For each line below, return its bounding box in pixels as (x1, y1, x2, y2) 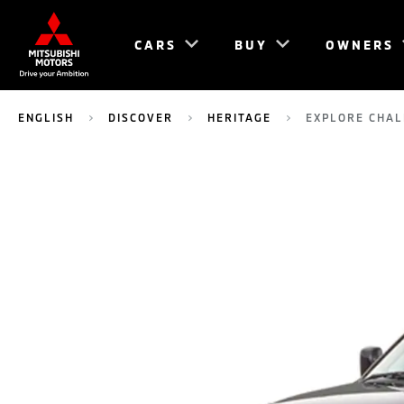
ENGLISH (18, 111, 74, 124)
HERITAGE (207, 111, 271, 124)
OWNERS (326, 37, 394, 52)
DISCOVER (108, 111, 173, 124)
